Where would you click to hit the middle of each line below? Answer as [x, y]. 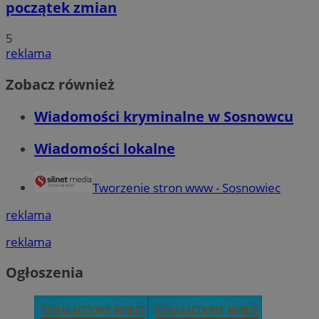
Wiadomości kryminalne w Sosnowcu [164, 116]
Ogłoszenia [45, 273]
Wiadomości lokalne [105, 148]
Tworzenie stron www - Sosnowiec [187, 187]
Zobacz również [60, 84]
